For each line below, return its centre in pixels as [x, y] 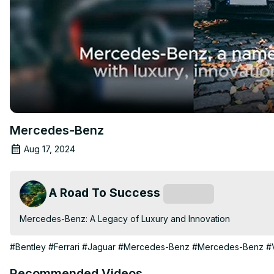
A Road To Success [105, 192]
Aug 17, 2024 [50, 149]
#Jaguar [99, 246]
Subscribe [189, 194]
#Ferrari [64, 246]
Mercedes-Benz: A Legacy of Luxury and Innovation [125, 218]
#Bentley [28, 246]
